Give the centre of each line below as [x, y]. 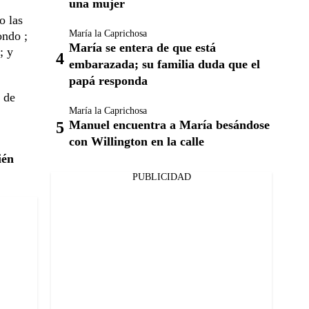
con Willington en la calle [137, 141]
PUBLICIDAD [161, 177]
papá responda [108, 81]
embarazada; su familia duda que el [165, 64]
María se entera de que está [142, 48]
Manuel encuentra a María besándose [169, 125]
